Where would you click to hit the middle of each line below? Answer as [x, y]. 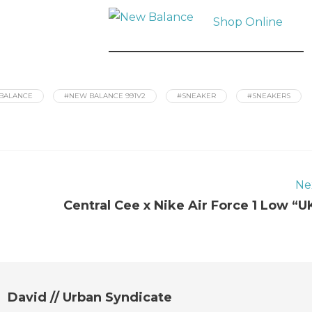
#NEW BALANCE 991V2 [105, 96]
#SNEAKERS [269, 96]
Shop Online [248, 22]
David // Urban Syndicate [89, 297]
